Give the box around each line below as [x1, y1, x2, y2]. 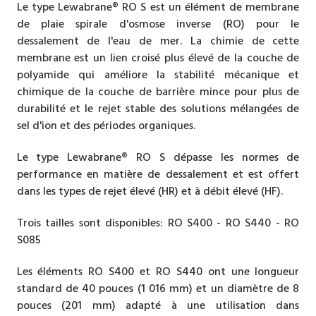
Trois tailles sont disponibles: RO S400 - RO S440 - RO [16, 213, 300, 232]
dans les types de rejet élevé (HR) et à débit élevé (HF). [16, 181, 283, 200]
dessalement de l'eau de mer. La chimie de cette [16, 31, 300, 50]
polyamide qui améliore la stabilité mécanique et [16, 65, 300, 84]
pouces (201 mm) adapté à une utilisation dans [16, 296, 300, 315]
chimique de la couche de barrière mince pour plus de [16, 82, 300, 101]
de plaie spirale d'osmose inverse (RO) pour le [16, 14, 300, 33]
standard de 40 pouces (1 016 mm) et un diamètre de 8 [16, 279, 300, 298]
